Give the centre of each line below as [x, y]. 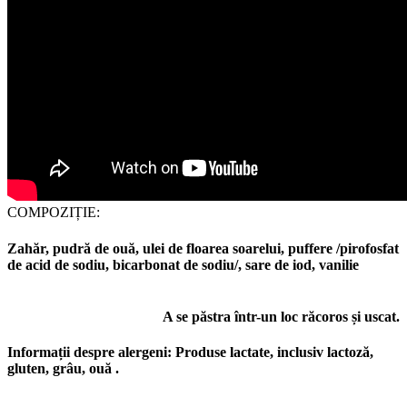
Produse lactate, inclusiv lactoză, [273, 352]
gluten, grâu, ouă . [63, 369]
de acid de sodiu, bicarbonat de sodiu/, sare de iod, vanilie [183, 264]
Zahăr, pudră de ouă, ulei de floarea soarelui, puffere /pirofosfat [203, 248]
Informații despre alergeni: [89, 352]
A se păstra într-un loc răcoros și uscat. [281, 316]
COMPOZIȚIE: [54, 213]
